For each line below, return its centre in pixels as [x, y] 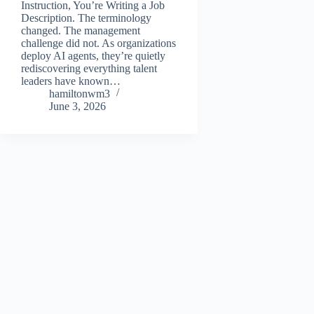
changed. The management [81, 30]
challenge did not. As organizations [98, 43]
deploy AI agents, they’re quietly [93, 55]
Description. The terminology [86, 18]
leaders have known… [71, 81]
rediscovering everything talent [89, 68]
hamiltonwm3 [80, 93]
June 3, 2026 [77, 106]
